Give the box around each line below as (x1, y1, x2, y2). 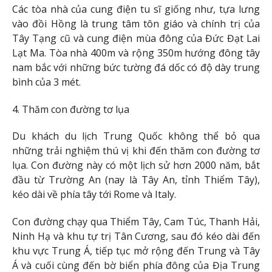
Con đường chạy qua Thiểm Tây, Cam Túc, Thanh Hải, (12, 215, 260, 229)
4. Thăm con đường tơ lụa (12, 102, 129, 116)
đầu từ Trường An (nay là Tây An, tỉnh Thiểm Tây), (12, 173, 260, 187)
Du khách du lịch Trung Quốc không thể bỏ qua (12, 129, 260, 143)
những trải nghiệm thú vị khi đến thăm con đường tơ (12, 144, 260, 158)
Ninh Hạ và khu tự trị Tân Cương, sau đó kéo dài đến (12, 229, 260, 243)
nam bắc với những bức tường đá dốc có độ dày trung (12, 60, 260, 74)
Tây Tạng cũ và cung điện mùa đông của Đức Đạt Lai (12, 31, 260, 45)
